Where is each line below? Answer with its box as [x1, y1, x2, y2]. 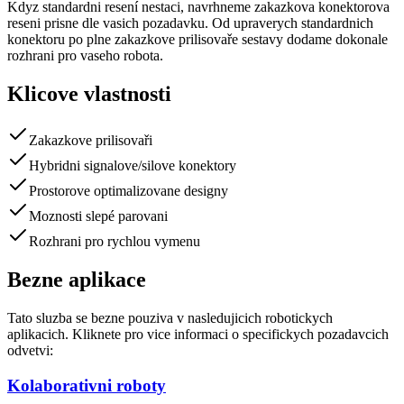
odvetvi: [7, 343, 53, 359]
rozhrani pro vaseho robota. [7, 47, 163, 63]
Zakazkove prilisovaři [29, 133, 152, 149]
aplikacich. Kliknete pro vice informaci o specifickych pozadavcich [7, 326, 389, 343]
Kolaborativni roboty [7, 375, 166, 395]
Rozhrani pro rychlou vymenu [29, 234, 200, 250]
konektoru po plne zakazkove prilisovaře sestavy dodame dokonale [7, 31, 388, 47]
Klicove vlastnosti [7, 81, 171, 106]
